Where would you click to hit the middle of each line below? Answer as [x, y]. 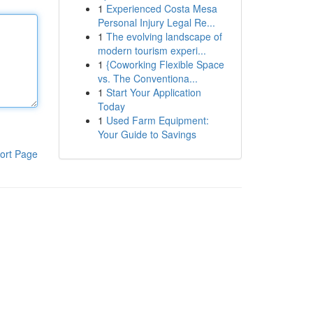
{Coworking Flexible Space [165, 64]
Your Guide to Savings [147, 134]
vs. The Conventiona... [147, 78]
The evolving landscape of [164, 36]
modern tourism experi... [152, 50]
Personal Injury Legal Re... [156, 22]
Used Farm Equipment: [157, 120]
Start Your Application [153, 92]
